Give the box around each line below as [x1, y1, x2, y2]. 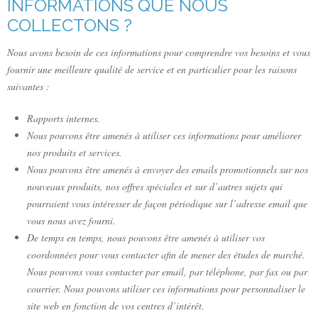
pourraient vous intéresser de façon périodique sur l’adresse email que [27, 196, 307, 210]
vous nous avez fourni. [27, 213, 116, 227]
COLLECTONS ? [7, 14, 132, 35]
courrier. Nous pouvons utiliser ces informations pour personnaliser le [27, 281, 305, 295]
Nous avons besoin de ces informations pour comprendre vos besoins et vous [7, 45, 310, 59]
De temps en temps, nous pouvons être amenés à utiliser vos [27, 230, 265, 244]
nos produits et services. [27, 145, 122, 159]
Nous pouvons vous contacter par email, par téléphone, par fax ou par [27, 264, 307, 278]
